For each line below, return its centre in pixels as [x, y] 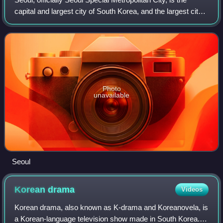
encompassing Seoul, [50, 34]
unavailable [111, 95]
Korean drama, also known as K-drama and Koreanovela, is [111, 208]
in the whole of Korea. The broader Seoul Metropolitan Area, [111, 23]
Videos [192, 190]
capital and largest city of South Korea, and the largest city [109, 11]
